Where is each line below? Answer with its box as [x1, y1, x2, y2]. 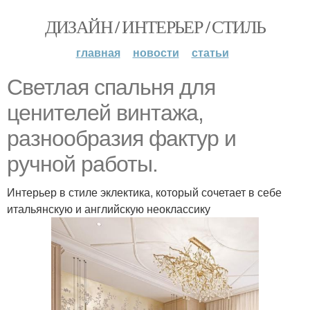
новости [132, 44, 179, 60]
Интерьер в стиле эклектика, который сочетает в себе [7, 184, 282, 200]
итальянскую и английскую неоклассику [7, 201, 210, 217]
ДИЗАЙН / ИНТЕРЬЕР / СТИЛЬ [44, 15, 266, 38]
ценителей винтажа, [7, 100, 203, 125]
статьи [191, 44, 229, 60]
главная [75, 44, 120, 60]
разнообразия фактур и [7, 126, 236, 151]
